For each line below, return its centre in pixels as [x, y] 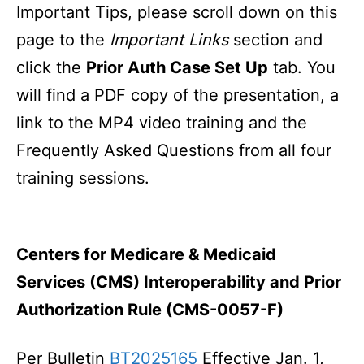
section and [275, 40]
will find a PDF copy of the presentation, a [178, 95]
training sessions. [83, 178]
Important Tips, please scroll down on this [177, 12]
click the [51, 67]
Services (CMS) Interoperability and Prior [179, 282]
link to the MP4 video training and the [162, 123]
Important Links [169, 40]
